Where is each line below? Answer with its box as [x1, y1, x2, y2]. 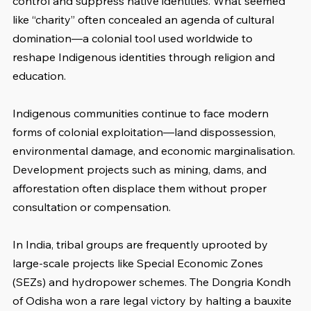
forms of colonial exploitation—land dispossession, [12, 125, 278, 140]
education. [12, 69, 66, 83]
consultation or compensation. [12, 200, 171, 215]
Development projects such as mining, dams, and [12, 162, 269, 177]
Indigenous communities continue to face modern [12, 106, 271, 121]
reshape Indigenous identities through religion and [12, 50, 278, 65]
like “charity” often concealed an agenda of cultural [12, 12, 277, 27]
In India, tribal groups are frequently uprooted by [12, 237, 271, 252]
